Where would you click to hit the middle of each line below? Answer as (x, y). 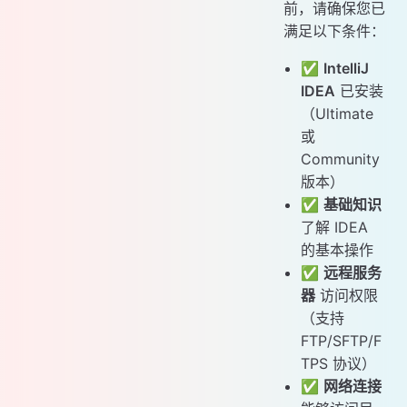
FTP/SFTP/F (342, 340)
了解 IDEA (335, 227)
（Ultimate (338, 113)
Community (341, 159)
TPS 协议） (339, 363)
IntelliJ (347, 68)
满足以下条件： (334, 30)
